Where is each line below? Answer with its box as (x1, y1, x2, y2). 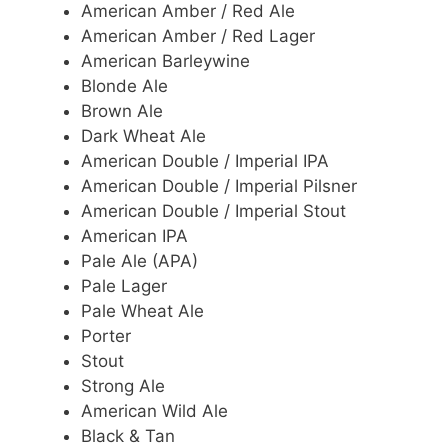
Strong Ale (81, 375, 165, 396)
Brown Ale (81, 100, 163, 121)
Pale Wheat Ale (81, 300, 204, 321)
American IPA (81, 225, 188, 246)
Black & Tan (81, 425, 175, 446)
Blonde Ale (81, 75, 168, 96)
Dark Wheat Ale (81, 125, 206, 146)
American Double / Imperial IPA (81, 150, 329, 171)
